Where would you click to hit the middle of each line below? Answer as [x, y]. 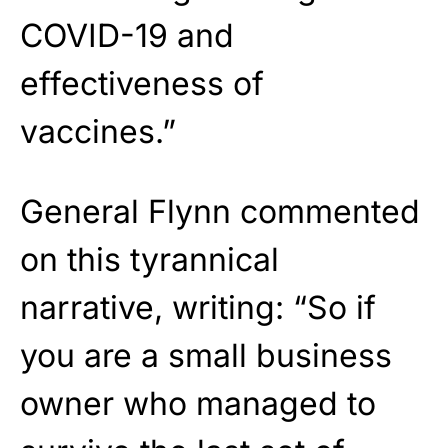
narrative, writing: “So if [198, 308]
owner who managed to [198, 404]
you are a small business [206, 356]
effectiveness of [142, 84]
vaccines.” [98, 132]
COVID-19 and [127, 36]
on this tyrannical [149, 260]
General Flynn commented [220, 212]
